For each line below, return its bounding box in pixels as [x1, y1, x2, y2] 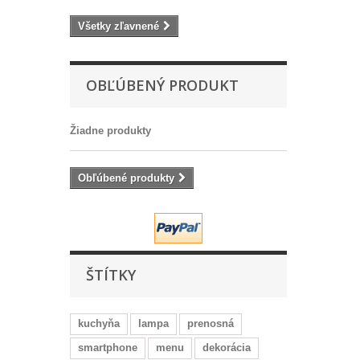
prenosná [187, 317, 234, 330]
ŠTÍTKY [86, 265, 136, 285]
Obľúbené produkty [78, 172, 174, 185]
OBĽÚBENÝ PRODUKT [86, 76, 239, 96]
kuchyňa [78, 317, 120, 330]
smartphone [78, 342, 137, 354]
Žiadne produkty [70, 125, 151, 137]
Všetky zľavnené [78, 20, 159, 33]
